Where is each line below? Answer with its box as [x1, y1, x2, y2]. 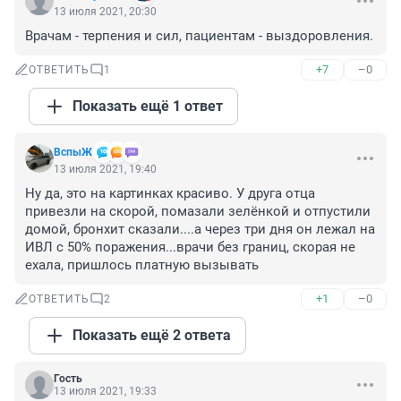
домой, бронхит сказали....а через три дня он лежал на [25, 221, 375, 238]
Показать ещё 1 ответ [73, 98, 223, 115]
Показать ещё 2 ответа [73, 327, 231, 345]
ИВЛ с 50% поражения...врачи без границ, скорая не [25, 239, 355, 256]
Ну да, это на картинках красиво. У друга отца [25, 185, 315, 202]
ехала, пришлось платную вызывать [25, 257, 259, 274]
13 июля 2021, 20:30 [54, 5, 157, 19]
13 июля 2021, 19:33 [54, 385, 157, 398]
